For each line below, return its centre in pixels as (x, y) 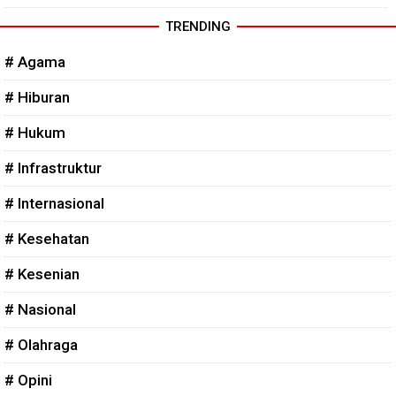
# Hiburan (37, 98)
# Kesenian (42, 274)
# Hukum (35, 133)
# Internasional (54, 204)
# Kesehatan (47, 239)
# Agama (35, 62)
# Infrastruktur (53, 168)
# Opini (28, 381)
